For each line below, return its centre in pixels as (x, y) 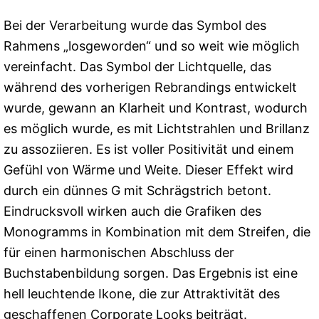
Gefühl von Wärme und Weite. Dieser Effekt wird (148, 169)
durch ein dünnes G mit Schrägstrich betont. (137, 190)
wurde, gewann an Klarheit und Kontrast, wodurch (156, 108)
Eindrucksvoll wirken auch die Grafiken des (132, 211)
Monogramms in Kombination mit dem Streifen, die (157, 231)
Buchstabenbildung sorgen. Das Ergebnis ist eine (151, 273)
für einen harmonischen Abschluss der (119, 252)
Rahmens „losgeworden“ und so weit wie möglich (152, 46)
